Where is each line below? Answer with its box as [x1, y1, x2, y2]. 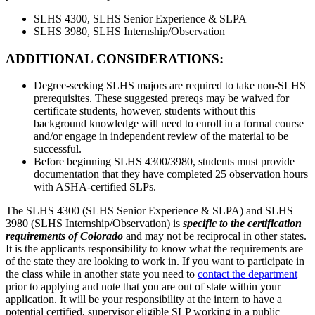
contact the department [198, 268, 297, 281]
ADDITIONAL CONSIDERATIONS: [6, 51, 224, 66]
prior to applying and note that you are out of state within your [6, 281, 281, 293]
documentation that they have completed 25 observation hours [34, 168, 308, 181]
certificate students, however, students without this [34, 105, 255, 117]
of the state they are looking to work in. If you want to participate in [6, 255, 304, 268]
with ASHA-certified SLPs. [34, 181, 156, 193]
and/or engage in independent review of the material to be [34, 130, 288, 143]
